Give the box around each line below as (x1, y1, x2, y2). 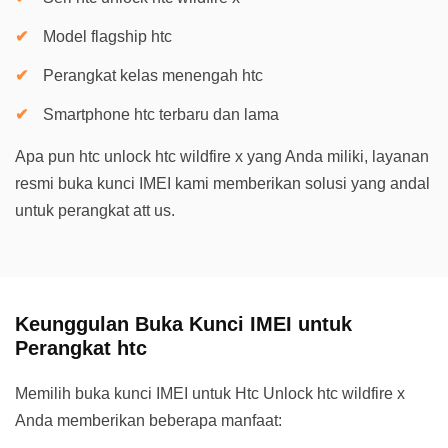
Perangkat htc (15, 337, 147, 359)
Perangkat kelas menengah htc (43, 67, 263, 84)
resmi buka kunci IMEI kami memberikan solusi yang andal (15, 175, 430, 192)
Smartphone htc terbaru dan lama (43, 106, 279, 123)
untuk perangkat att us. (15, 202, 175, 219)
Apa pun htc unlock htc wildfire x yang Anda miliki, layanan (15, 148, 429, 165)
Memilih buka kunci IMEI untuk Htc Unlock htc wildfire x (15, 385, 405, 402)
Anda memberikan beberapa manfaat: (15, 412, 282, 429)
